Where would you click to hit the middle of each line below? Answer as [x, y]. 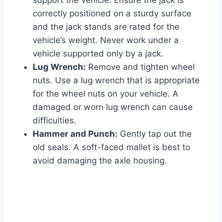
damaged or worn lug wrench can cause [113, 107]
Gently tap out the [155, 134]
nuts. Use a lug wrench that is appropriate [116, 81]
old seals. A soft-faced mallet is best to [111, 147]
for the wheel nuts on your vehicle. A [106, 94]
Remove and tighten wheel [140, 67]
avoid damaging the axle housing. [100, 161]
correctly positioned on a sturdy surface [112, 14]
